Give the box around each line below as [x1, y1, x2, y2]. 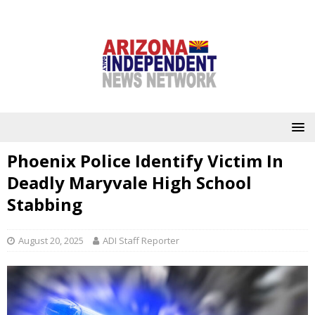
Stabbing [7, 193, 82, 216]
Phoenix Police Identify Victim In [7, 149, 283, 172]
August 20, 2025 [18, 234, 84, 247]
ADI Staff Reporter [103, 234, 179, 247]
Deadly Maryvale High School [7, 171, 252, 194]
